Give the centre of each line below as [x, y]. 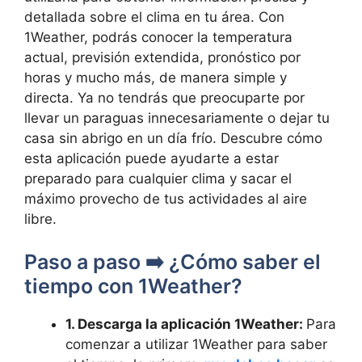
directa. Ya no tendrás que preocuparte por [164, 97]
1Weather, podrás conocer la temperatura [158, 37]
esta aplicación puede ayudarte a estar [152, 158]
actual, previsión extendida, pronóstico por [162, 57]
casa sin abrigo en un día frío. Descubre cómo [173, 138]
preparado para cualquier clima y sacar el [158, 178]
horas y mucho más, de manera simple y [156, 77]
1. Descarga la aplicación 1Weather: [186, 324]
